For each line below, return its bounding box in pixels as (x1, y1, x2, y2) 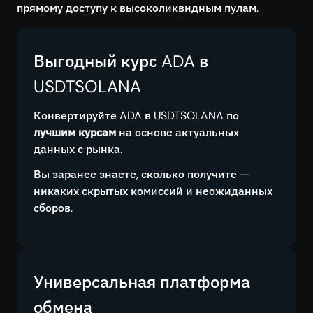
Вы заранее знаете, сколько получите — (34, 167, 249, 182)
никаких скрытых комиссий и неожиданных (34, 184, 272, 198)
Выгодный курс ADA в (34, 50, 209, 72)
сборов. (34, 201, 73, 215)
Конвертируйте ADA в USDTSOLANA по (34, 108, 239, 123)
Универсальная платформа (34, 271, 250, 293)
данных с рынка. (34, 142, 122, 156)
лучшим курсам (34, 125, 116, 140)
